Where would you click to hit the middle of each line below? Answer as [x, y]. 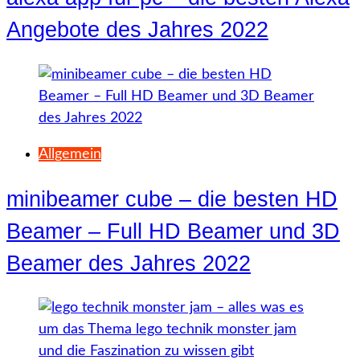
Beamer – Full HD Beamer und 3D [173, 231]
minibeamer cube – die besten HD [172, 199]
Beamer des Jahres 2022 [129, 263]
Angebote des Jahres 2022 [137, 30]
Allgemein [70, 154]
